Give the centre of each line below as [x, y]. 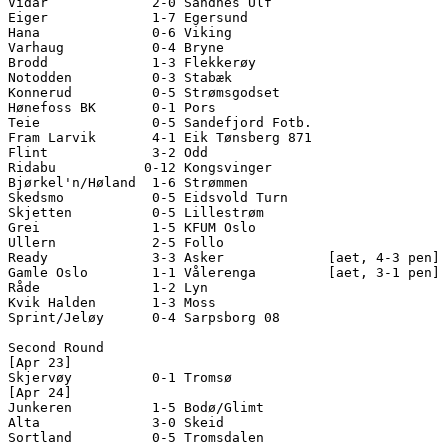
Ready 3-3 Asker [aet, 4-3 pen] [224, 257]
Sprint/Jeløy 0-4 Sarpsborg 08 [168, 317]
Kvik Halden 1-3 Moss [168, 302]
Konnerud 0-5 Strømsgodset [168, 92]
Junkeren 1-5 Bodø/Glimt [168, 407]
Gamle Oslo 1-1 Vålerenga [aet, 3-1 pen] [224, 272]
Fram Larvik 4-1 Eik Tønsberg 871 [168, 137]
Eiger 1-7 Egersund [168, 17]
